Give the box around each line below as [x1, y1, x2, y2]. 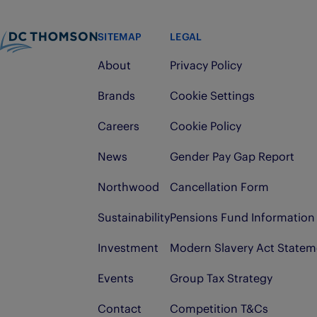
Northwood [98, 180, 159, 195]
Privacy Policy [170, 58, 242, 73]
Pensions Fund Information [170, 210, 315, 225]
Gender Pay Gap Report [170, 149, 294, 164]
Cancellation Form [170, 180, 269, 195]
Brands [98, 88, 135, 103]
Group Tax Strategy [170, 271, 272, 286]
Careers [98, 119, 139, 134]
